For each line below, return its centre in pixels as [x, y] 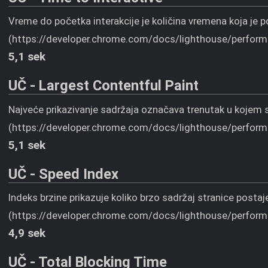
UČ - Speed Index [64, 174]
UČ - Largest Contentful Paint [104, 86]
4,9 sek [27, 233]
